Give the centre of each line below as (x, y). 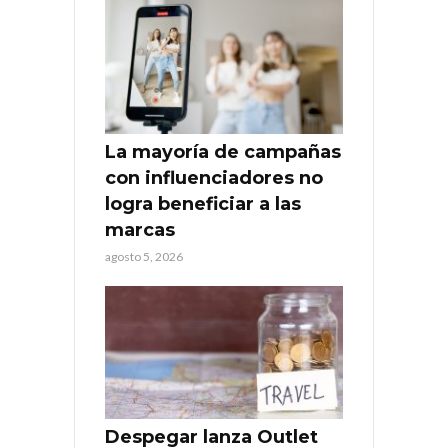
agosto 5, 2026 (144, 256)
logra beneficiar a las (203, 203)
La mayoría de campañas (223, 151)
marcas (140, 229)
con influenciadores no (214, 177)
